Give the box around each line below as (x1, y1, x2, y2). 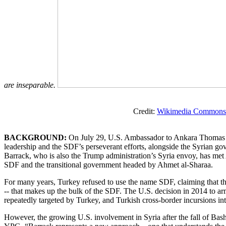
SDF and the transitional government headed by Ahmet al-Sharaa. (4, 160, 213, 169)
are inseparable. (4, 80, 58, 89)
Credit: (4, 106, 157, 116)
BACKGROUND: (4, 133, 67, 142)
